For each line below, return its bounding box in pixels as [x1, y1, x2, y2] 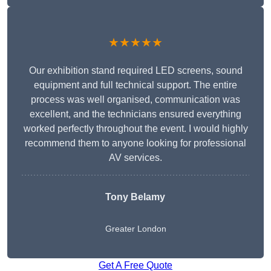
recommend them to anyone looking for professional [25, 138, 246, 149]
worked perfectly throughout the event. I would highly [23, 123, 248, 134]
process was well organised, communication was [31, 94, 240, 105]
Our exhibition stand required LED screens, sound [28, 65, 243, 76]
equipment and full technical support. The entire [34, 80, 237, 91]
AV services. [109, 152, 162, 163]
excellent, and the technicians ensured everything [30, 109, 241, 120]
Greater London [105, 224, 166, 234]
